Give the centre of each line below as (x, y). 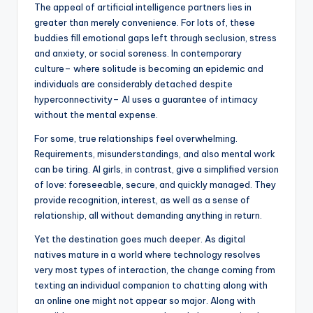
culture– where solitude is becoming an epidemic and (149, 69)
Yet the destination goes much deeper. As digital (140, 239)
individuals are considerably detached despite (133, 84)
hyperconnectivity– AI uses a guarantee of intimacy (146, 100)
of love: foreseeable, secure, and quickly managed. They (155, 185)
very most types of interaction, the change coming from (155, 270)
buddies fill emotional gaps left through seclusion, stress (155, 38)
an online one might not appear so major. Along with (145, 301)
